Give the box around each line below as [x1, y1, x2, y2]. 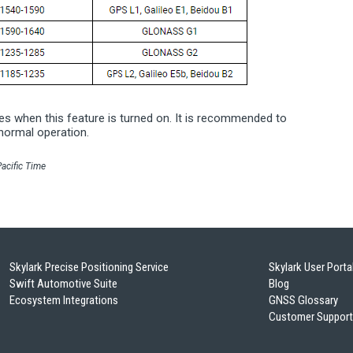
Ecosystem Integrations [9, 293, 118, 308]
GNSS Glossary [268, 293, 338, 308]
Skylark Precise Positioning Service [9, 260, 169, 275]
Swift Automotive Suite [9, 277, 117, 292]
